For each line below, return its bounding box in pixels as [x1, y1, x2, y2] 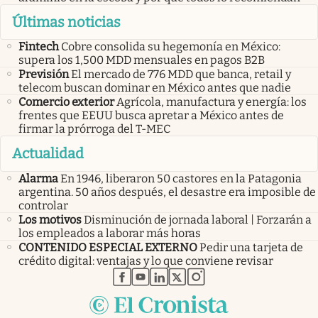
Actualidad [12, 145, 84, 163]
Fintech [18, 40, 59, 54]
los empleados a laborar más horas [18, 226, 201, 240]
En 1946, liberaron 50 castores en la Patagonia [60, 171, 302, 185]
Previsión [18, 67, 69, 82]
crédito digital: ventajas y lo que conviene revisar [18, 253, 273, 268]
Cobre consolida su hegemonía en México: [61, 40, 280, 54]
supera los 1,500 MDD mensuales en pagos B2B [18, 53, 265, 67]
